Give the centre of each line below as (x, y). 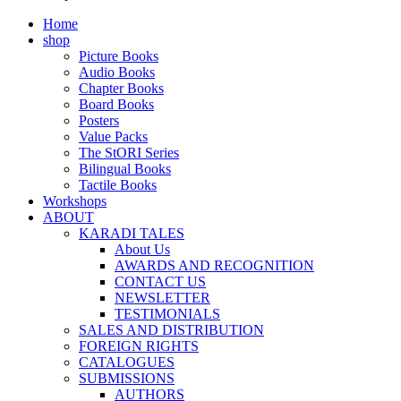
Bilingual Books (125, 169)
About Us (142, 249)
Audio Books (117, 72)
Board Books (116, 104)
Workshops (75, 201)
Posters (99, 120)
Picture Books (119, 56)
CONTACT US (160, 282)
